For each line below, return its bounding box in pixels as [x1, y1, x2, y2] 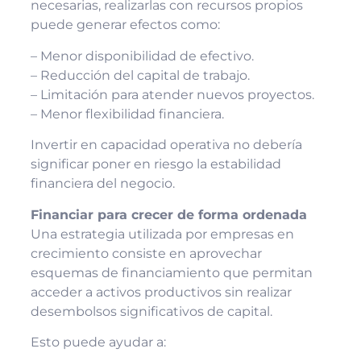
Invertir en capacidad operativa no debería [30, 137, 302, 153]
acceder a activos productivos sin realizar [30, 284, 292, 300]
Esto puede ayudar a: [30, 334, 166, 350]
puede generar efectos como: [30, 17, 220, 33]
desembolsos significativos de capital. [30, 303, 272, 319]
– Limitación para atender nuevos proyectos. [30, 86, 314, 102]
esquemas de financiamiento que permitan [30, 264, 313, 280]
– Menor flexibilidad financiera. [30, 106, 224, 122]
